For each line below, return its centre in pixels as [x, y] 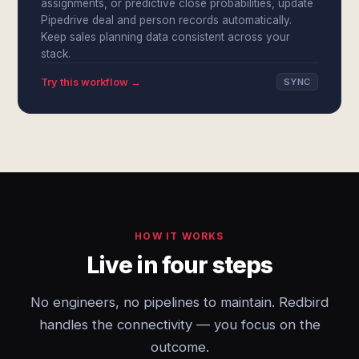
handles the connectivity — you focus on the [179, 325]
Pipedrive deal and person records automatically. [167, 20]
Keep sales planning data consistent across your [166, 37]
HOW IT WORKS [179, 236]
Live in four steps [179, 265]
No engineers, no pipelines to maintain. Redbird [179, 302]
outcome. [179, 347]
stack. [56, 54]
